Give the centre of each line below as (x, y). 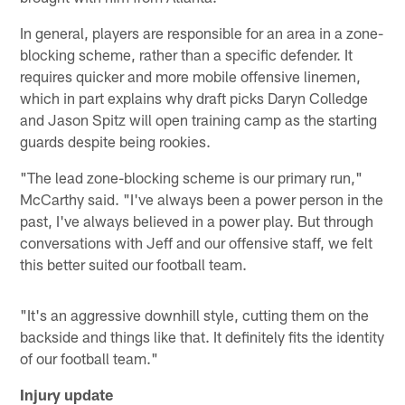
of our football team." (89, 358)
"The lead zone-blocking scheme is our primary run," (192, 177)
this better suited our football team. (134, 264)
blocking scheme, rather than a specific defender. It (187, 54)
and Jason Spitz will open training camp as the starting (199, 119)
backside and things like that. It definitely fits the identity (202, 336)
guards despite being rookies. (116, 141)
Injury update (67, 394)
